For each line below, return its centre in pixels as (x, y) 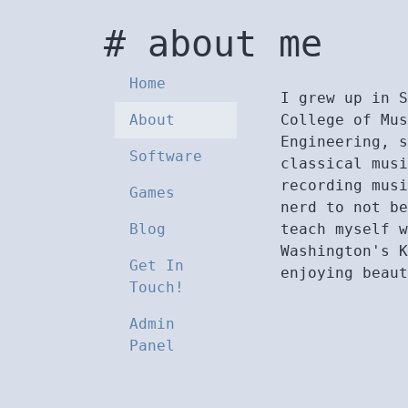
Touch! (157, 287)
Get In (157, 265)
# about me (213, 44)
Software (166, 156)
